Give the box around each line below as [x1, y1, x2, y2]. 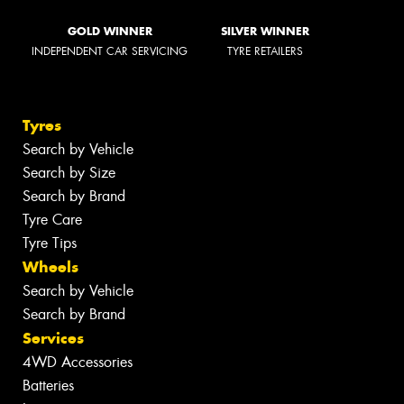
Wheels [23, 257, 78, 278]
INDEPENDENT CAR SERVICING [32, 43, 188, 59]
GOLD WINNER [67, 23, 152, 38]
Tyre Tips [23, 234, 77, 253]
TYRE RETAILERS [227, 43, 303, 59]
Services [23, 328, 84, 349]
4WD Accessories [23, 353, 133, 372]
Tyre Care [23, 210, 82, 230]
